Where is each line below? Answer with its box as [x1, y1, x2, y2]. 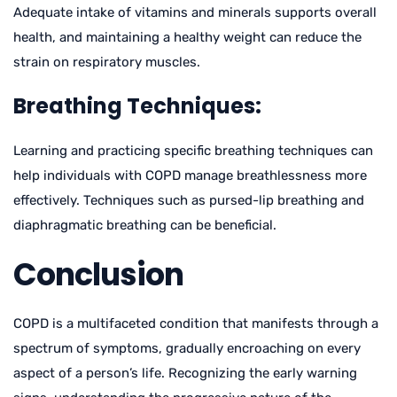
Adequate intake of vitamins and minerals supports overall [13, 4, 377, 20]
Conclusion [13, 252, 183, 296]
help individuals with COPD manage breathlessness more [13, 167, 367, 183]
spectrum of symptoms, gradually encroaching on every [13, 339, 361, 356]
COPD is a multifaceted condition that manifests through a [13, 315, 378, 331]
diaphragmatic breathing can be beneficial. [13, 216, 276, 233]
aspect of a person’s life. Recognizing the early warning [13, 364, 357, 381]
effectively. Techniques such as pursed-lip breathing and [13, 191, 364, 208]
